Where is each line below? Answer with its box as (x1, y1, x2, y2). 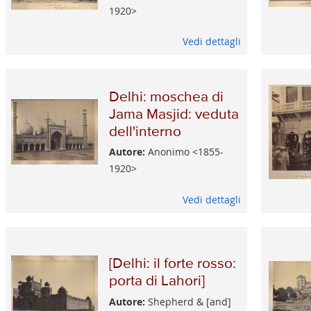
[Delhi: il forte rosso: (108, 257, 236, 272)
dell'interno (108, 124, 181, 140)
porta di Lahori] (108, 274, 205, 289)
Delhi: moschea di (108, 90, 224, 105)
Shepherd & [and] (144, 294, 231, 308)
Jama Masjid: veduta (108, 107, 239, 122)
